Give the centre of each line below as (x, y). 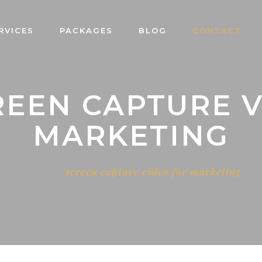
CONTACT (217, 30)
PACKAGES (86, 30)
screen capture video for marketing (153, 172)
